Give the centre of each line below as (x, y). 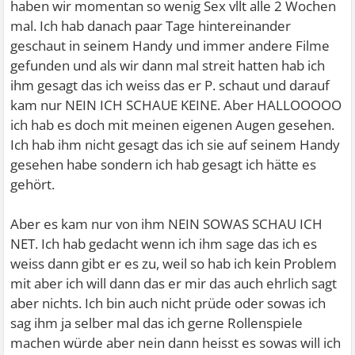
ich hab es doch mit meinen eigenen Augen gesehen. (173, 125)
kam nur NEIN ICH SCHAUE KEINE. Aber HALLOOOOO (176, 105)
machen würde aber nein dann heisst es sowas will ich (176, 343)
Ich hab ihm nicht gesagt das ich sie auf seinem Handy (176, 145)
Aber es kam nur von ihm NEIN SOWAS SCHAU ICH (167, 224)
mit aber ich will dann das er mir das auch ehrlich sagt (174, 283)
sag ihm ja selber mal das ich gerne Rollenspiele (157, 323)
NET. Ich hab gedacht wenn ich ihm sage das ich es (164, 244)
